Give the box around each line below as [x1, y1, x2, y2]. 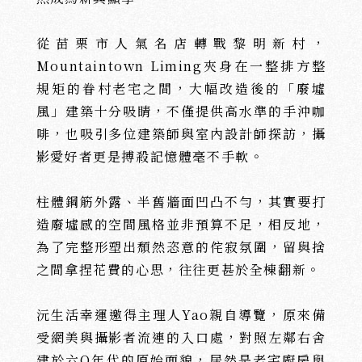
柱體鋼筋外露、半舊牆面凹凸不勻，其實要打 [36, 192, 326, 211]
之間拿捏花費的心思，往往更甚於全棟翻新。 [36, 260, 321, 279]
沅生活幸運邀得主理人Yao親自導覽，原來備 [36, 305, 326, 324]
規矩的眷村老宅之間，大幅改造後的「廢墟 [36, 79, 326, 98]
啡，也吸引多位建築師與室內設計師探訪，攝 [36, 124, 326, 143]
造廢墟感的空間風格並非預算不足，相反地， [36, 215, 326, 234]
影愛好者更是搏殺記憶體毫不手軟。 [36, 147, 264, 166]
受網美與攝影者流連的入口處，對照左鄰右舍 [36, 328, 326, 347]
